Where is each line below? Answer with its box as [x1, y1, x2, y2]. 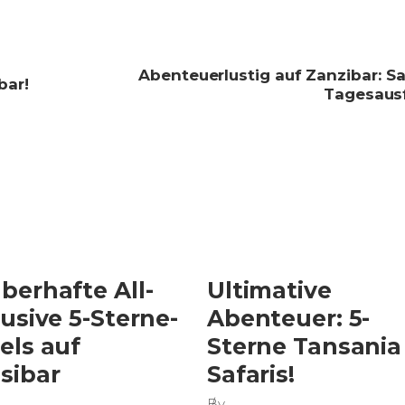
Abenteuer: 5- [206, 305, 371, 332]
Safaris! [206, 361, 295, 388]
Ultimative [206, 277, 332, 304]
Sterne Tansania [206, 333, 402, 360]
